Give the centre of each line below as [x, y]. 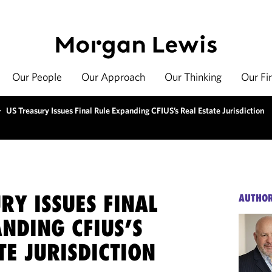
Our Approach [113, 77]
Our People [37, 77]
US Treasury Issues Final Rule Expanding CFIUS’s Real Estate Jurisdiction [135, 110]
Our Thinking [193, 77]
